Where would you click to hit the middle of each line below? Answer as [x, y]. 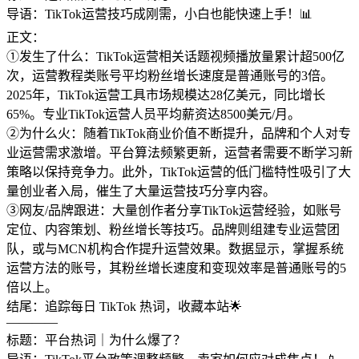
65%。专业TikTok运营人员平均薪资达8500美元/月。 [153, 115]
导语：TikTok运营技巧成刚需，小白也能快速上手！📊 [159, 14]
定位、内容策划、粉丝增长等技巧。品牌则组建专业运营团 [173, 230]
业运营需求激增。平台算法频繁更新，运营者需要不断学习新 [179, 153]
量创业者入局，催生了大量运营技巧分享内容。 [141, 192]
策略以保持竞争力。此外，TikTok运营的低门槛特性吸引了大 [179, 172]
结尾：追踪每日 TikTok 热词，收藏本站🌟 [124, 307]
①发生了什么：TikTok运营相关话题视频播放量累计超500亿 [175, 57]
